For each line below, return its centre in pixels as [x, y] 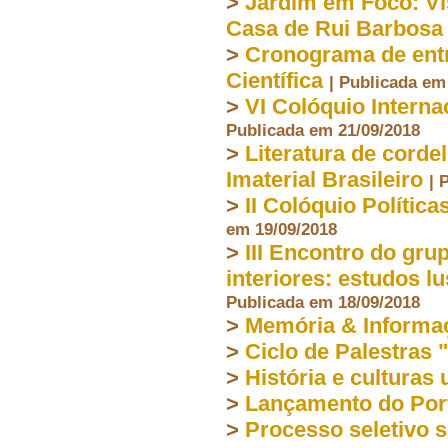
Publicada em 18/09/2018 [323, 301]
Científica [274, 80]
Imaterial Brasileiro [324, 179]
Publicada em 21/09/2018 [323, 129]
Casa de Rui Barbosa [334, 28]
